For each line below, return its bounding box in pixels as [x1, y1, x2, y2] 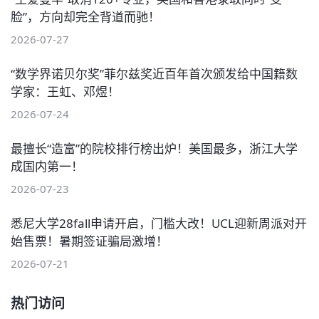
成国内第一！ [11, 157, 83, 174]
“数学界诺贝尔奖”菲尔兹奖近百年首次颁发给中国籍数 [11, 65, 298, 82]
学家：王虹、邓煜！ [11, 83, 120, 100]
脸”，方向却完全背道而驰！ [11, 8, 160, 25]
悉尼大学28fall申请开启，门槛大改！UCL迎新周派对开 [11, 214, 307, 231]
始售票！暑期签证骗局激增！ [11, 232, 168, 249]
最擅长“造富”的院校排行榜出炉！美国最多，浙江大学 [11, 140, 298, 157]
